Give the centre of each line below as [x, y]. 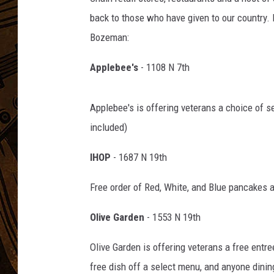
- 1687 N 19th [139, 157]
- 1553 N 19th [172, 217]
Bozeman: [109, 38]
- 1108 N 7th [164, 68]
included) [109, 128]
